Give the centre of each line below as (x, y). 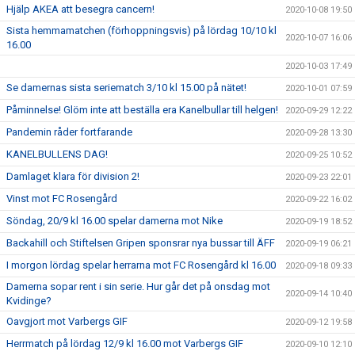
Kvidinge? (29, 301)
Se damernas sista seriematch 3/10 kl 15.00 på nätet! (126, 88)
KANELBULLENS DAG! (57, 154)
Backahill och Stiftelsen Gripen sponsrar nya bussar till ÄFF (141, 243)
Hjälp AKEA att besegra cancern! (80, 9)
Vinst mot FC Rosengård (62, 198)
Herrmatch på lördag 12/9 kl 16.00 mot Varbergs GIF (125, 344)
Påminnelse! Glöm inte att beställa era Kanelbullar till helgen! (142, 110)
